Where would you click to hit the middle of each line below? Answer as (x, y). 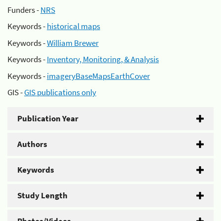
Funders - (24, 10)
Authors (32, 144)
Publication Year (48, 118)
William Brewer (73, 43)
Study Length (42, 195)
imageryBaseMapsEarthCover (98, 76)
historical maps (74, 26)
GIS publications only (60, 92)
